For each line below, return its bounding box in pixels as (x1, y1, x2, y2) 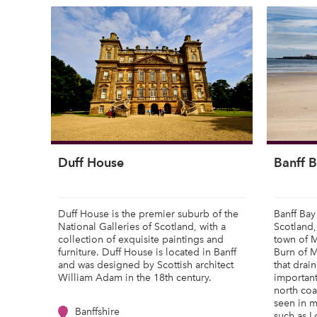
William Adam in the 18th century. (58, 272, 212, 284)
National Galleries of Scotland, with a (58, 221, 226, 233)
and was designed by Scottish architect (58, 259, 234, 271)
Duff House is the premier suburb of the (58, 208, 238, 220)
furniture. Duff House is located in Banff (58, 246, 236, 258)
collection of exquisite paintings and (58, 234, 224, 246)
